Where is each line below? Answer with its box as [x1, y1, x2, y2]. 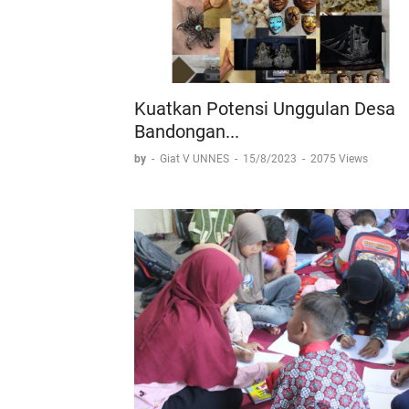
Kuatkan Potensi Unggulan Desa [134, 98, 395, 120]
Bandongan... [134, 121, 239, 142]
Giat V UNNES [160, 152, 232, 165]
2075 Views [310, 152, 368, 165]
